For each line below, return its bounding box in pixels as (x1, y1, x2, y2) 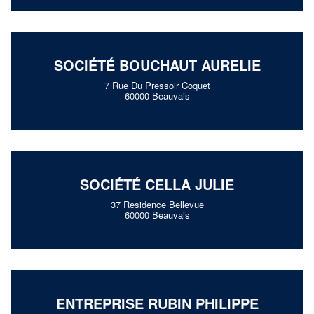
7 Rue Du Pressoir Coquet (104, 78, 210, 92)
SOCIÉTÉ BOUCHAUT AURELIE (53, 54, 261, 75)
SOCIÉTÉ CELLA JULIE (80, 173, 234, 194)
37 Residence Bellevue (110, 197, 204, 211)
